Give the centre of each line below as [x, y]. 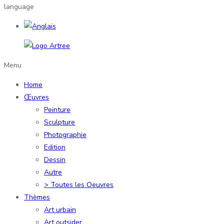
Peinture [57, 109]
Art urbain [60, 209]
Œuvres [36, 97]
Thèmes [37, 197]
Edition [55, 147]
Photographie [65, 134]
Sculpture [59, 122]
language [19, 6]
